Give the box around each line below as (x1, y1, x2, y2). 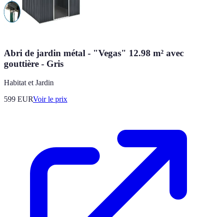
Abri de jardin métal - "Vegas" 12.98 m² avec (4, 48, 184, 59)
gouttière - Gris (4, 59, 63, 69)
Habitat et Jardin (4, 78, 54, 87)
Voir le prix (33, 95, 67, 104)
